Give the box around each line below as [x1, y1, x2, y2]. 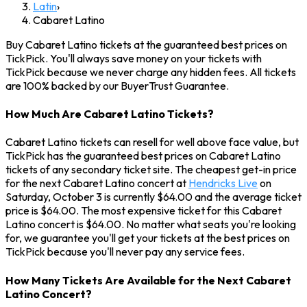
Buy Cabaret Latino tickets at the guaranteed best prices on [5, 37, 287, 51]
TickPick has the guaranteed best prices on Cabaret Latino [5, 149, 281, 163]
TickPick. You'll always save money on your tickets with [5, 51, 262, 65]
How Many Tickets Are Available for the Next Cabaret [5, 273, 291, 287]
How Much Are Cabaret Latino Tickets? [5, 107, 214, 121]
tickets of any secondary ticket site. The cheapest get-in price [5, 162, 297, 177]
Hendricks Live [188, 176, 258, 191]
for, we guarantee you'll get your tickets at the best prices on [5, 231, 290, 245]
